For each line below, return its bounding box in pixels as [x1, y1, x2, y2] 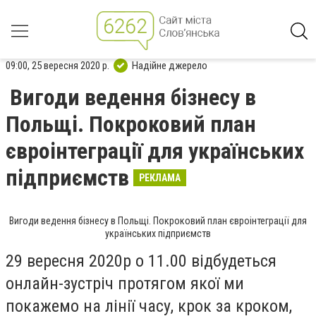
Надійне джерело [132, 59, 207, 72]
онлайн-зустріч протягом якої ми [6, 274, 244, 293]
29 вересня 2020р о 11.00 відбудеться [6, 251, 276, 271]
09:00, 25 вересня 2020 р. [6, 59, 109, 72]
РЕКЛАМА [139, 172, 181, 183]
